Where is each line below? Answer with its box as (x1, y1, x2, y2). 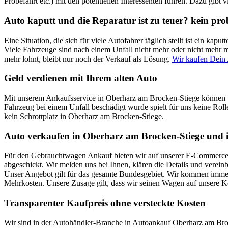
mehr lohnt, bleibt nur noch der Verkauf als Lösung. (4, 54, 172, 63)
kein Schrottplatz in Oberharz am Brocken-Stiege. (4, 112, 164, 121)
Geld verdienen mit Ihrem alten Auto (4, 73, 157, 84)
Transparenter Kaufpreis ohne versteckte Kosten (4, 197, 206, 209)
